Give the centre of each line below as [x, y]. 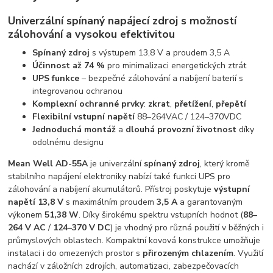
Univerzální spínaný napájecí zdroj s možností [122, 20]
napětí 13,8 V [36, 202]
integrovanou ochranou [78, 91]
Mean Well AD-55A [48, 163]
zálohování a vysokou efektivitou [92, 34]
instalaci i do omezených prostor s [76, 253]
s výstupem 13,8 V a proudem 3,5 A [160, 52]
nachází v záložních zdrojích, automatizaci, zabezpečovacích [124, 266]
